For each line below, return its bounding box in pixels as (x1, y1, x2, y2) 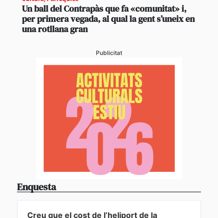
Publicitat (96, 49, 122, 57)
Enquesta (17, 180, 56, 194)
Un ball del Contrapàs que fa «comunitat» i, (22, 2, 186, 15)
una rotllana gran (22, 23, 88, 36)
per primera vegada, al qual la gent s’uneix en (22, 13, 195, 25)
